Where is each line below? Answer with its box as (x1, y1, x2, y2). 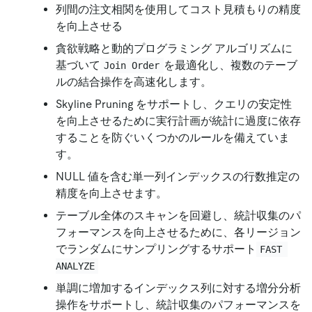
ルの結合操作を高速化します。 (56, 75, 212, 88)
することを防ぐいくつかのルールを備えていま (56, 130, 290, 144)
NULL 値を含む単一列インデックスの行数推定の (56, 169, 299, 183)
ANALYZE (56, 260, 95, 272)
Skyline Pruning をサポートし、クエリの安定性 (56, 97, 292, 111)
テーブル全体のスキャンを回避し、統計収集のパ (56, 208, 301, 222)
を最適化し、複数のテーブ (163, 58, 297, 72)
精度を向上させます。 (56, 186, 167, 200)
